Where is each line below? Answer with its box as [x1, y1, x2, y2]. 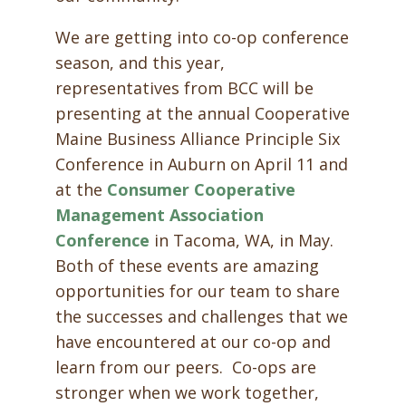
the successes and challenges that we [54, 305, 348, 327]
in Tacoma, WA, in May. [149, 229, 338, 251]
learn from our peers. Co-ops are [54, 356, 316, 378]
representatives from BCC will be [54, 77, 314, 99]
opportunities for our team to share [54, 280, 340, 302]
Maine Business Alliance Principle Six [54, 128, 340, 150]
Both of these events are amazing [54, 255, 319, 276]
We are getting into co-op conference [54, 26, 349, 48]
